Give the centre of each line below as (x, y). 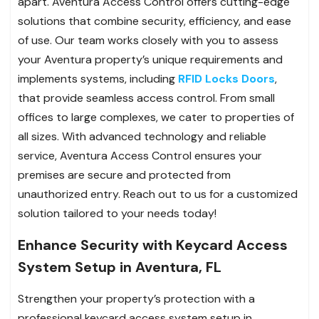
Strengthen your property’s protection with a (136, 298)
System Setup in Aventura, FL (120, 267)
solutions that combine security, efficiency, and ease (155, 21)
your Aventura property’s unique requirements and (150, 59)
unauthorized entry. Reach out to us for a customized (158, 194)
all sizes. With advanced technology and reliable (142, 136)
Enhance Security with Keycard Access (153, 245)
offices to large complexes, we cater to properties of (156, 117)
